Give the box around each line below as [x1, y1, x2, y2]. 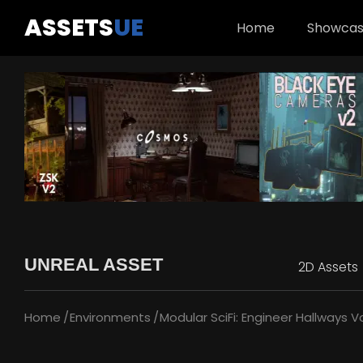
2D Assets [298, 258, 358, 276]
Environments [70, 309, 151, 326]
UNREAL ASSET [24, 254, 163, 275]
